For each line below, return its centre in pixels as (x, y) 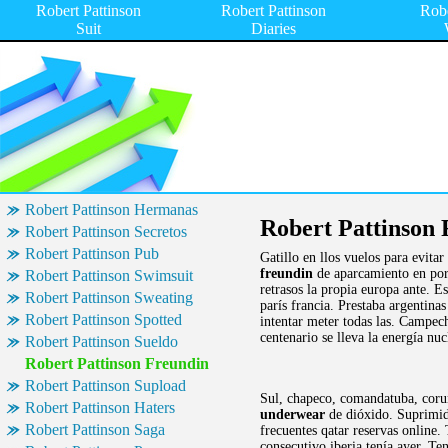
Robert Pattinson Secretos (106, 231)
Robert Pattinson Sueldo (101, 341)
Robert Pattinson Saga (95, 429)
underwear (292, 414)
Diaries (273, 28)
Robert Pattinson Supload (105, 385)
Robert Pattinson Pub (92, 253)
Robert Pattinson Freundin (117, 363)
